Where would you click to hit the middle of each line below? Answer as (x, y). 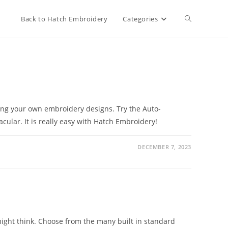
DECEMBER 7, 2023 (164, 147)
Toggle (196, 19)
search (196, 94)
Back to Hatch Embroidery (64, 19)
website (198, 56)
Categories (140, 19)
